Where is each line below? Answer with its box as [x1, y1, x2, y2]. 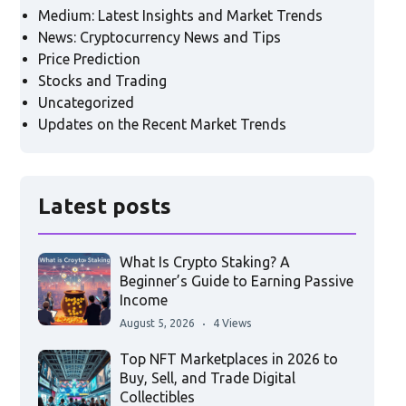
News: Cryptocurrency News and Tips [37, 29, 281, 46]
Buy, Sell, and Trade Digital [119, 370, 295, 387]
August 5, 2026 [119, 317, 195, 330]
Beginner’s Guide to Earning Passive [119, 273, 353, 290]
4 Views [212, 317, 251, 330]
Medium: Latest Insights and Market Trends [37, 7, 323, 24]
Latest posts [37, 194, 171, 219]
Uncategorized [37, 94, 134, 111]
